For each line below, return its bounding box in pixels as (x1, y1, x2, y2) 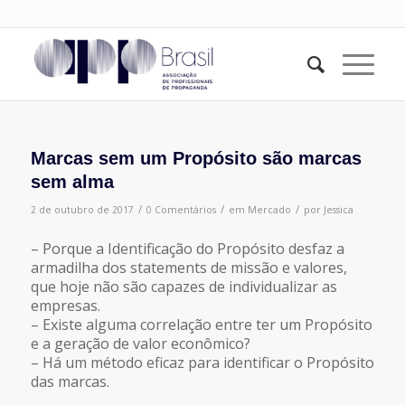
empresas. (30, 295, 100, 316)
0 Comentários (146, 203, 216, 216)
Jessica (323, 203, 353, 216)
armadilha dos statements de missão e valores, (30, 257, 347, 278)
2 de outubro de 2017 (30, 203, 134, 216)
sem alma (30, 172, 114, 192)
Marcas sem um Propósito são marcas (30, 148, 362, 168)
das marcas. (30, 371, 109, 391)
